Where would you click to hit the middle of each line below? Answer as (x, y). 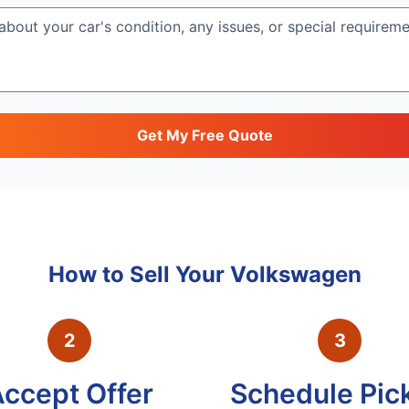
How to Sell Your (139, 274)
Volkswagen (295, 274)
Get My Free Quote (204, 135)
